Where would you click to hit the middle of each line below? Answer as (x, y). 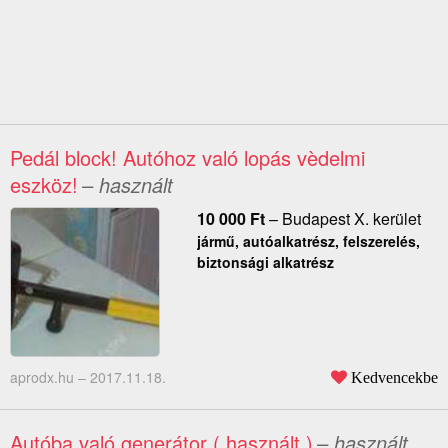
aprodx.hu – (50, 377)
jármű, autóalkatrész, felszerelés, (308, 241)
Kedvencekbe (394, 377)
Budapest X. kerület (351, 219)
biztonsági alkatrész (265, 262)
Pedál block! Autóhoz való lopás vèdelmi (187, 158)
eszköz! (44, 185)
